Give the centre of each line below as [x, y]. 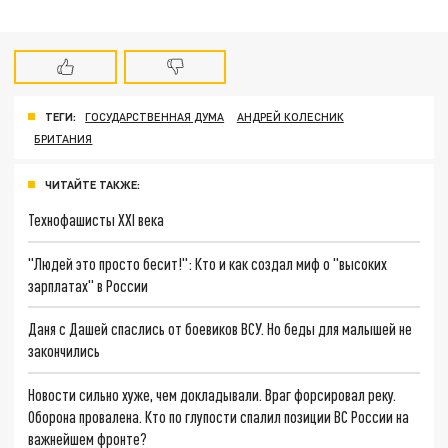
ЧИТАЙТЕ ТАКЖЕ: [92, 185]
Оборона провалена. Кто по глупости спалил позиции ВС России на [219, 416]
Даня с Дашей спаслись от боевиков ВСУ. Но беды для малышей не [220, 329]
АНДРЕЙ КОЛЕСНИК [290, 117]
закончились [64, 351]
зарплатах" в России [88, 285]
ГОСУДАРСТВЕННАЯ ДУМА [155, 117]
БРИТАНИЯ [63, 139]
